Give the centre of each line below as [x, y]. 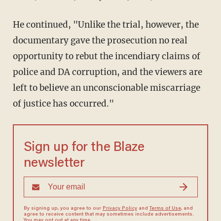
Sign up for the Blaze [84, 147]
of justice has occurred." [63, 103]
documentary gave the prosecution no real [100, 40]
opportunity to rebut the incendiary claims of [106, 56]
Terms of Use [165, 208]
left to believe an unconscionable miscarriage [106, 88]
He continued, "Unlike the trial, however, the [106, 24]
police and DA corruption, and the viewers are [107, 72]
